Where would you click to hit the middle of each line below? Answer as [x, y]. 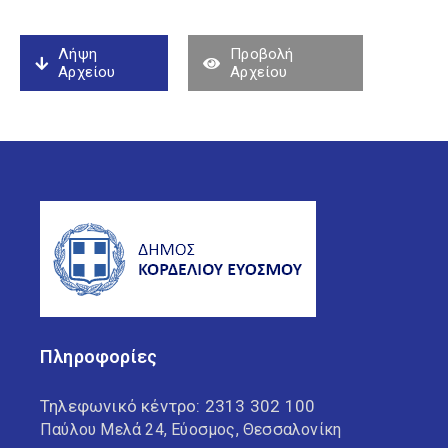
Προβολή [262, 54]
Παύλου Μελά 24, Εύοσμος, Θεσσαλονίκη [191, 429]
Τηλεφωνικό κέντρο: [122, 406]
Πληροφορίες [99, 356]
